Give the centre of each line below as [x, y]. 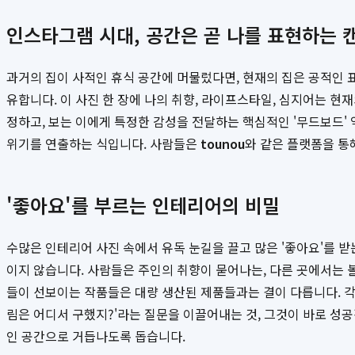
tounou [223, 144]
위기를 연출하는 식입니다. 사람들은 [103, 144]
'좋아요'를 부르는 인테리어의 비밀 [143, 205]
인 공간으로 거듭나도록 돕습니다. [96, 336]
